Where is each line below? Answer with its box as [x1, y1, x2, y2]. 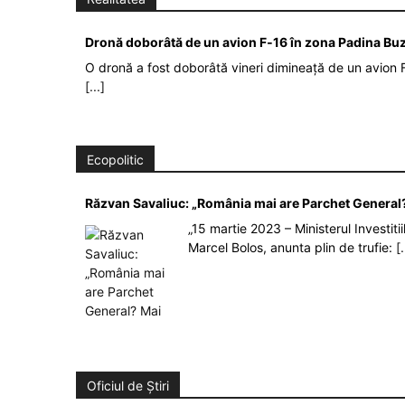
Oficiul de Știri [87, 378, 169, 394]
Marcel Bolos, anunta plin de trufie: [188, 240, 396, 256]
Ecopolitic [87, 152, 144, 168]
